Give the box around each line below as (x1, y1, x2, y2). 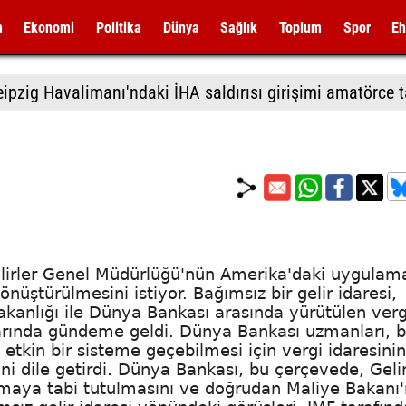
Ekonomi (24, 19, 75, 36)
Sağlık (220, 19, 258, 36)
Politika (95, 19, 141, 36)
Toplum (278, 19, 322, 36)
